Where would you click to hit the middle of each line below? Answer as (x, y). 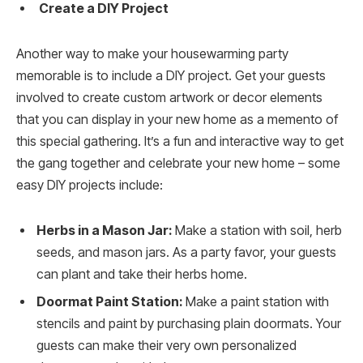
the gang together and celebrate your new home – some (178, 163)
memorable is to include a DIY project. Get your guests (171, 75)
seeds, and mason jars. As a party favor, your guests (186, 252)
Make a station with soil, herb (257, 230)
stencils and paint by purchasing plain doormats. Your (189, 323)
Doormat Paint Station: (109, 301)
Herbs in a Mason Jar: (104, 230)
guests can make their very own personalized (167, 345)
